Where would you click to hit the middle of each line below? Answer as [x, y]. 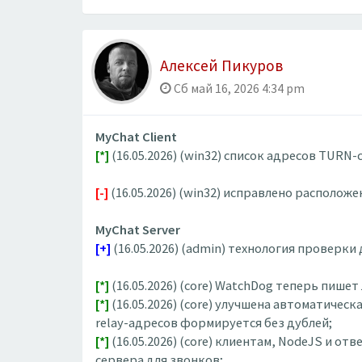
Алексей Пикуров [221, 65]
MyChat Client [136, 137]
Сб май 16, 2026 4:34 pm [238, 88]
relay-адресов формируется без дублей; [214, 322]
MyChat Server [138, 229]
